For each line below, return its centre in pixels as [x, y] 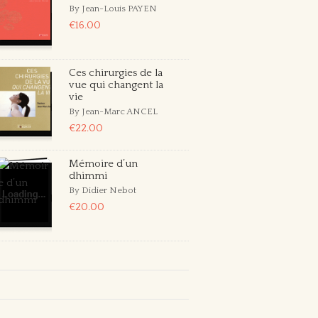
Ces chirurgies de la [115, 73]
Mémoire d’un [103, 164]
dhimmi [88, 176]
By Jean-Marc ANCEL [114, 111]
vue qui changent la [116, 85]
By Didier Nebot [102, 190]
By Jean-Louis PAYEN [113, 9]
